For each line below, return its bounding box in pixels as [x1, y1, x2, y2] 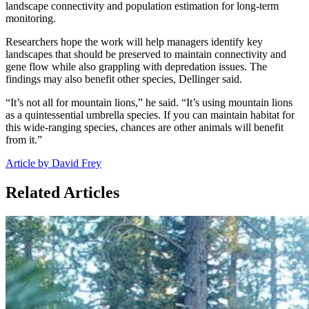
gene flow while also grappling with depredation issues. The [6, 60, 267, 72]
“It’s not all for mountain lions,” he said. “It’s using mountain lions [6, 96, 292, 108]
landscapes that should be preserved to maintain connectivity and [6, 48, 286, 60]
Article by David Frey [6, 157, 101, 169]
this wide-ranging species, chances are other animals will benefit [6, 121, 283, 133]
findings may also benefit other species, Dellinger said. [6, 72, 242, 85]
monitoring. [6, 12, 56, 24]
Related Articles [6, 183, 119, 201]
